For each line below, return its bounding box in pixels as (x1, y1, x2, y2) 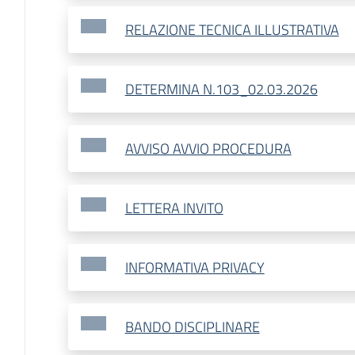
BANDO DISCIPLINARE (124, 316, 260, 338)
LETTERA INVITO (124, 197, 223, 219)
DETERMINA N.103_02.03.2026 (124, 78, 318, 101)
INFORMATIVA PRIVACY (124, 257, 265, 279)
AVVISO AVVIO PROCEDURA (124, 138, 292, 160)
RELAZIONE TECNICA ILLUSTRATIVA (124, 19, 339, 41)
